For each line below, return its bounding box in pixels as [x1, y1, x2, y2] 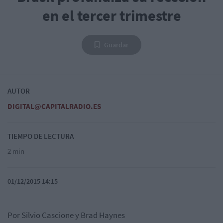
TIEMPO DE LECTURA [7, 131, 74, 141]
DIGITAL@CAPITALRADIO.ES [7, 101, 101, 111]
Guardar [104, 40, 128, 49]
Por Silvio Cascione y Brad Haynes [7, 209, 125, 221]
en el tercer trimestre [42, 5, 181, 25]
